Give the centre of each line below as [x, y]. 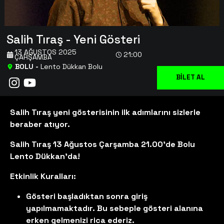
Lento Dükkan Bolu [71, 67]
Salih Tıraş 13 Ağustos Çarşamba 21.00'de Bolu [103, 144]
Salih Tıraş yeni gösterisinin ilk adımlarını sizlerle [105, 112]
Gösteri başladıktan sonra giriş [87, 196]
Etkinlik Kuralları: [43, 176]
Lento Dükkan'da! [45, 156]
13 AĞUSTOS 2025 [46, 52]
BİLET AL [190, 77]
